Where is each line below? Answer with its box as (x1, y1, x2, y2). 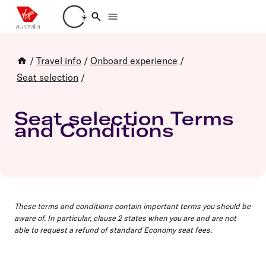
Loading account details (73, 15, 176, 28)
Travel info (36, 55, 81, 66)
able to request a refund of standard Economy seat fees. (14, 224, 212, 235)
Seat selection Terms (14, 106, 234, 131)
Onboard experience (90, 55, 178, 66)
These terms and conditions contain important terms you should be (14, 201, 251, 211)
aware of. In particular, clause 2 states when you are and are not (14, 213, 236, 223)
